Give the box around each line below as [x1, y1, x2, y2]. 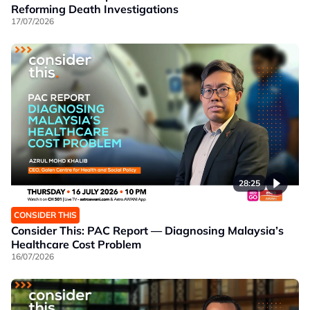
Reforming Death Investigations [11, 2, 179, 17]
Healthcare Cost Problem [11, 237, 141, 252]
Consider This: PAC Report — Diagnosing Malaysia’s [11, 224, 284, 238]
